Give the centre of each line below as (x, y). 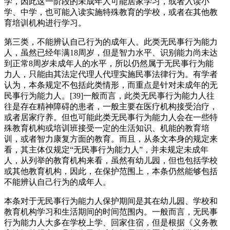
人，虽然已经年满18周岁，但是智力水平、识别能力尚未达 (111, 53)
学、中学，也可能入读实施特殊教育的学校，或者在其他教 (111, 12)
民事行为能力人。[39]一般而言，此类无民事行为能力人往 (109, 96)
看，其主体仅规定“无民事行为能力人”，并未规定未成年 (106, 150)
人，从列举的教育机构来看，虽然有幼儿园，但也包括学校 (111, 160)
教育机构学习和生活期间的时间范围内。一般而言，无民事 (111, 212)
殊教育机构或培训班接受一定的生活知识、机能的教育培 (107, 128)
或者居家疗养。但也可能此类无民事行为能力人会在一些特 (111, 117)
